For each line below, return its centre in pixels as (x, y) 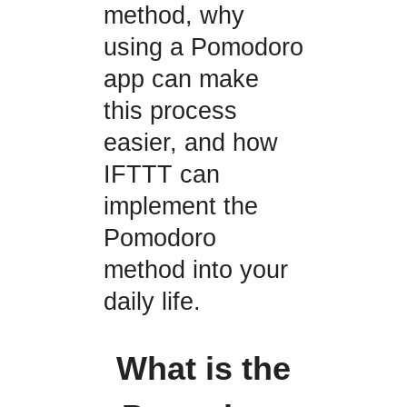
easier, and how (190, 143)
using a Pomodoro (203, 48)
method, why (174, 16)
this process (170, 111)
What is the (203, 368)
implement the (180, 207)
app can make (181, 79)
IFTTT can (161, 175)
